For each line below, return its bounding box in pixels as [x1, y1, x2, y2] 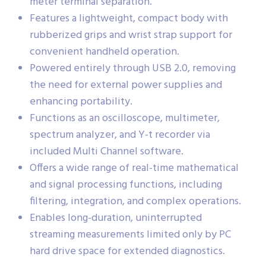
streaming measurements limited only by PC [30, 226, 231, 244]
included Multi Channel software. [30, 143, 183, 161]
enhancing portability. [30, 93, 132, 111]
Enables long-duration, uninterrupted [30, 210, 202, 227]
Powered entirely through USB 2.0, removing [30, 60, 236, 78]
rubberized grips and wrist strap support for [30, 27, 232, 45]
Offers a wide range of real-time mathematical [30, 160, 239, 178]
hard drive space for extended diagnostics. [30, 243, 225, 261]
